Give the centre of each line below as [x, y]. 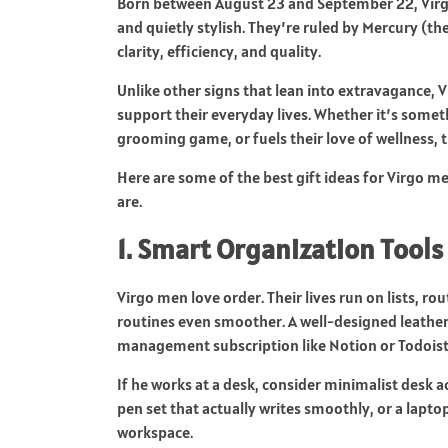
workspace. [155, 431]
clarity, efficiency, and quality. [219, 50]
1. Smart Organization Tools [280, 248]
